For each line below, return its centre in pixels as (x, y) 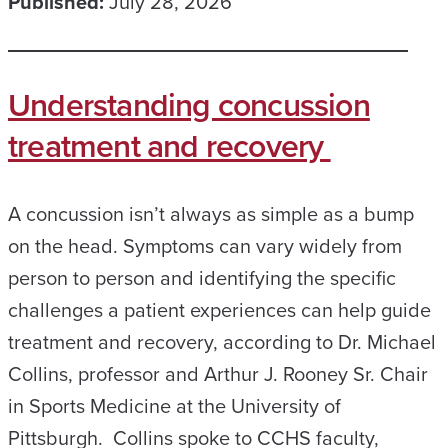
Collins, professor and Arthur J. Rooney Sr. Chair (218, 373)
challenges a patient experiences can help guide (219, 309)
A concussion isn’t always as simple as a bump (211, 213)
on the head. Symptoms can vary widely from (205, 245)
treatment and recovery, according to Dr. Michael (222, 341)
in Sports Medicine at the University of (174, 405)
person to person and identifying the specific (202, 277)
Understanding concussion (189, 104)
